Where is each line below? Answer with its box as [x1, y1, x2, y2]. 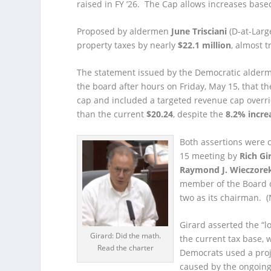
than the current [77, 108, 147, 120]
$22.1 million [178, 39, 232, 51]
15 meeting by [180, 149, 240, 162]
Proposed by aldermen [77, 25, 172, 37]
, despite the [173, 108, 226, 120]
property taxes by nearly [77, 39, 178, 51]
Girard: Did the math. [90, 230, 161, 241]
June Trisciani [171, 25, 227, 37]
